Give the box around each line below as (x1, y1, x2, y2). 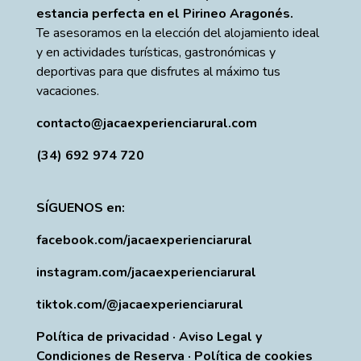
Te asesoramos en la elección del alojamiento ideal (35, 23, 319, 42)
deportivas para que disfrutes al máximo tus (35, 62, 280, 81)
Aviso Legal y (178, 328, 262, 346)
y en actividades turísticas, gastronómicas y (35, 43, 276, 61)
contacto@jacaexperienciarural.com (35, 114, 257, 132)
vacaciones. (35, 81, 99, 100)
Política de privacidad (35, 328, 172, 346)
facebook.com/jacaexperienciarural (35, 231, 252, 250)
